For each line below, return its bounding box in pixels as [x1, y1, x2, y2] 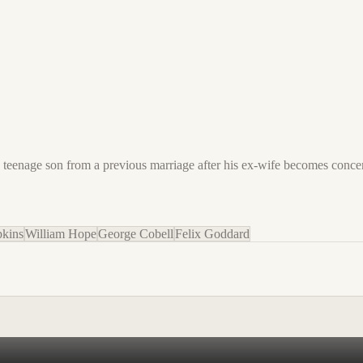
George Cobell [98, 226, 173, 241]
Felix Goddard [175, 226, 250, 241]
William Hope [25, 226, 96, 241]
